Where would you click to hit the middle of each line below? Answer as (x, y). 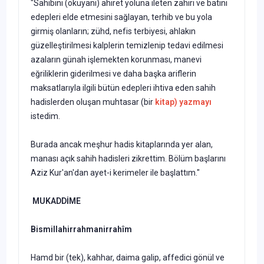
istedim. (45, 116)
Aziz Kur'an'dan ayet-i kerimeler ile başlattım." (115, 172)
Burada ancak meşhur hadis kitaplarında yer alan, (122, 144)
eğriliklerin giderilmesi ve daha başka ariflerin (113, 73)
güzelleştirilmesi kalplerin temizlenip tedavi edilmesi (127, 45)
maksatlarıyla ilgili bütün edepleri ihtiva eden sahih (123, 88)
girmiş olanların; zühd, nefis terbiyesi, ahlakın (113, 31)
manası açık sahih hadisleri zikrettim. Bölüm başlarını (128, 158)
